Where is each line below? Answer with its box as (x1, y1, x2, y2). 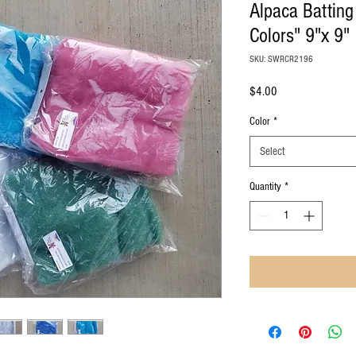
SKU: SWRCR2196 (250, 54, 313, 64)
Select (260, 145, 285, 158)
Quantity (250, 180, 281, 193)
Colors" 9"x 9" (250, 24, 350, 48)
